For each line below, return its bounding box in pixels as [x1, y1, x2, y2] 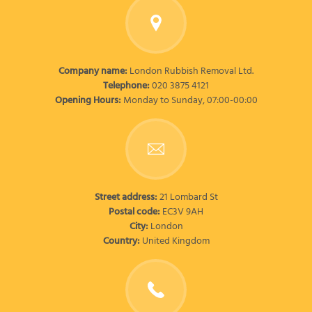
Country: [102, 233, 142, 249]
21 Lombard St [159, 189, 218, 205]
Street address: [94, 189, 159, 205]
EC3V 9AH [162, 203, 203, 220]
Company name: [58, 63, 130, 79]
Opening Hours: [54, 92, 123, 109]
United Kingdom [141, 233, 210, 249]
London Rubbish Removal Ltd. [130, 63, 253, 79]
